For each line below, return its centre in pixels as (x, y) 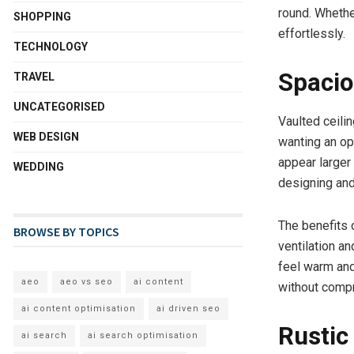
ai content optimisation (79, 308)
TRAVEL (34, 76)
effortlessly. (312, 33)
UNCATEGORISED (59, 106)
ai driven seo (188, 308)
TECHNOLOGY (51, 46)
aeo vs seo (87, 281)
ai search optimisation (143, 335)
